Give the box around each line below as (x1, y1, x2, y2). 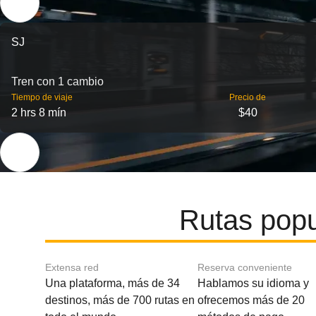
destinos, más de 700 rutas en (45, 294, 195, 306)
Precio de (229, 92, 266, 102)
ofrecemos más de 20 (197, 294, 305, 306)
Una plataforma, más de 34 (45, 277, 180, 289)
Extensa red (45, 262, 99, 273)
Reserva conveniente (197, 262, 292, 273)
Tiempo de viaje (11, 92, 73, 102)
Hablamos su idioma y (197, 277, 309, 289)
